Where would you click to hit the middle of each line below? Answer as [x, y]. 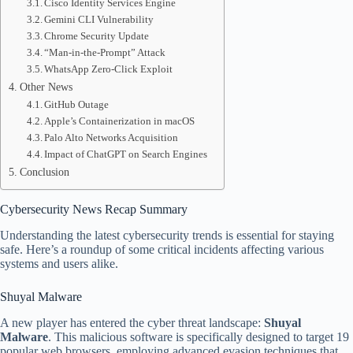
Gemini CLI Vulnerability [99, 19]
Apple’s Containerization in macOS [120, 121]
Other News [46, 87]
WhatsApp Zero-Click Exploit [109, 69]
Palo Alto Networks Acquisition [111, 137]
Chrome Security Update [97, 36]
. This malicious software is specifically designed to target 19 [199, 336]
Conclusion [44, 172]
